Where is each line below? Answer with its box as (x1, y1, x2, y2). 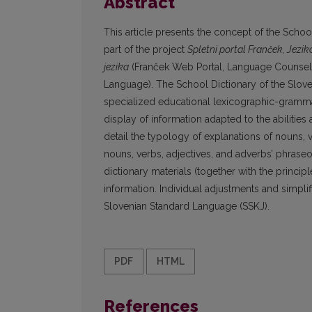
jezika (104, 61, 129, 73)
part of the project (104, 44, 187, 56)
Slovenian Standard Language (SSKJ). (104, 201, 270, 212)
